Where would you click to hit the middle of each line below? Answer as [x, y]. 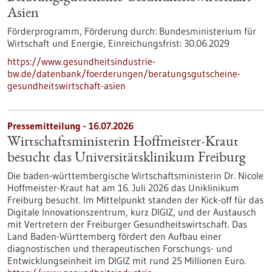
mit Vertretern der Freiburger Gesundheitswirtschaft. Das [127, 224]
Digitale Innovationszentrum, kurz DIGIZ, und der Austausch [132, 212]
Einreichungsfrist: [145, 43]
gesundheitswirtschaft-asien [66, 86]
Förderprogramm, [46, 31]
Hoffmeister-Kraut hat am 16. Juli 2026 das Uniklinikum [123, 188]
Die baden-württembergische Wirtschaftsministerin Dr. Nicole [135, 175]
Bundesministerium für [206, 31]
